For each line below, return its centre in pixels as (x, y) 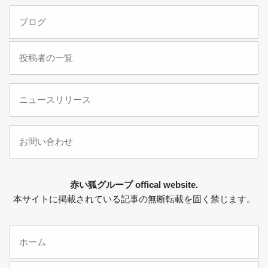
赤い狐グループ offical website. (134, 185)
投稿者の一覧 (46, 58)
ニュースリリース (55, 100)
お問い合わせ (46, 142)
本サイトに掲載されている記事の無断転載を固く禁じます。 (134, 199)
